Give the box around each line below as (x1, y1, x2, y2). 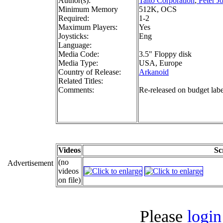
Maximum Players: (58, 22, 117, 31)
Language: (58, 40, 92, 49)
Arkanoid (139, 67, 169, 76)
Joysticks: (58, 31, 89, 40)
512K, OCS (139, 4, 177, 13)
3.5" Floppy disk (139, 49, 192, 58)
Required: (58, 13, 89, 22)
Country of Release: (58, 67, 121, 76)
